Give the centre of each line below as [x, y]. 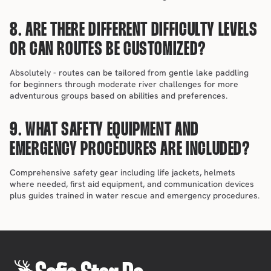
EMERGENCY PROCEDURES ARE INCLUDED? [130, 150]
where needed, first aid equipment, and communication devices [132, 184]
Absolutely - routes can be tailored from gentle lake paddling [129, 73]
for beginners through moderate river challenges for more [124, 84]
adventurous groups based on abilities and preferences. [119, 96]
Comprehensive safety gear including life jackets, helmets [122, 172]
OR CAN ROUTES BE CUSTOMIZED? [108, 50]
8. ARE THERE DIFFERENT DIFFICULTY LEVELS [134, 31]
